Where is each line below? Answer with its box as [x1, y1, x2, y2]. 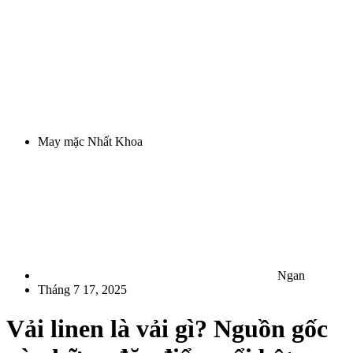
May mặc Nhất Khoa [38, 135, 143, 149]
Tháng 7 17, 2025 [38, 283, 127, 297]
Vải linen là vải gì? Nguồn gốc [6, 314, 328, 343]
